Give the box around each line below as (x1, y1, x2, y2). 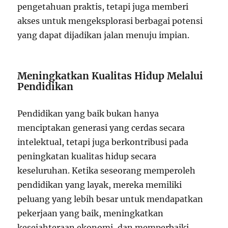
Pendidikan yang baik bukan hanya (17, 108, 159, 119)
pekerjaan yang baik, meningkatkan (17, 208, 164, 219)
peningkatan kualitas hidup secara (17, 151, 157, 162)
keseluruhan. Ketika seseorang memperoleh (17, 165, 196, 176)
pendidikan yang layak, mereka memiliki (17, 180, 182, 190)
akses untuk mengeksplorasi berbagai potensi (17, 16, 203, 26)
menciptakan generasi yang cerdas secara (17, 123, 185, 133)
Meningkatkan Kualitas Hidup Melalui (17, 70, 204, 82)
